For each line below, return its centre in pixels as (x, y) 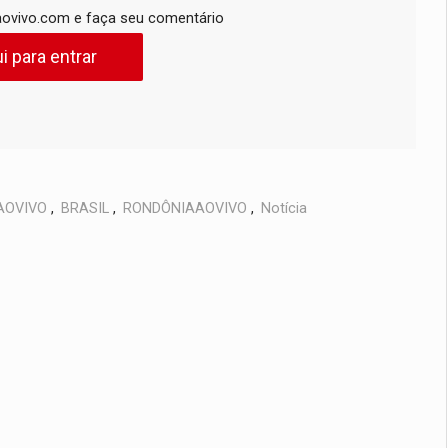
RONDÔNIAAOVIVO (185, 209)
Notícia (284, 209)
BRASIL (85, 209)
